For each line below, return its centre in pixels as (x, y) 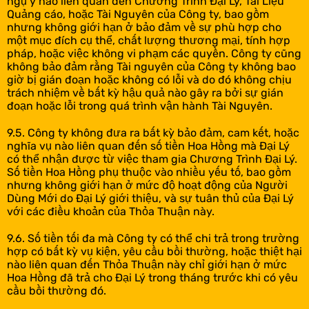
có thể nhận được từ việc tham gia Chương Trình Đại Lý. (152, 159)
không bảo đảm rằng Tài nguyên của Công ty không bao (151, 67)
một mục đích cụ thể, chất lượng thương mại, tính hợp (149, 40)
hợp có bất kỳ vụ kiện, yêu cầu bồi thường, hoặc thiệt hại (154, 251)
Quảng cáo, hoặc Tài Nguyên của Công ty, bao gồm (138, 14)
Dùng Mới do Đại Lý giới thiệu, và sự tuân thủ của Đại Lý (150, 198)
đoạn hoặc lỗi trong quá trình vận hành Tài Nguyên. (140, 106)
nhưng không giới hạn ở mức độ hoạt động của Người (147, 185)
